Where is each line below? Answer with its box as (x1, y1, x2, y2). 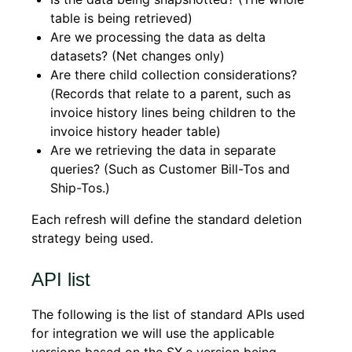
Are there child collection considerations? (50, 67, 297, 82)
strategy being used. (31, 230, 153, 246)
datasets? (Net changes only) (50, 48, 225, 64)
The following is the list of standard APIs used (31, 306, 305, 322)
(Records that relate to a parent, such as (50, 86, 291, 101)
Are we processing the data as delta (50, 29, 266, 45)
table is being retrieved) (50, 10, 192, 26)
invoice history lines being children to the (50, 104, 295, 120)
